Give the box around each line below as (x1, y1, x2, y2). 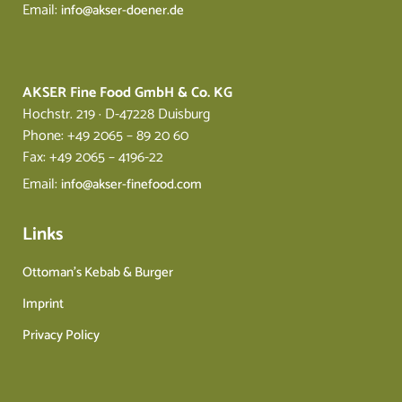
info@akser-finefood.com (61, 173, 202, 197)
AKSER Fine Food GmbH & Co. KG (22, 81, 232, 106)
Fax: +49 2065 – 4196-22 (22, 145, 163, 170)
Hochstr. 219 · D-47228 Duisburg (22, 102, 210, 127)
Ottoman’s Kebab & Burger (22, 261, 173, 284)
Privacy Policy (22, 324, 100, 347)
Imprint (22, 293, 64, 316)
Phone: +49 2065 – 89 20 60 (22, 124, 188, 149)
